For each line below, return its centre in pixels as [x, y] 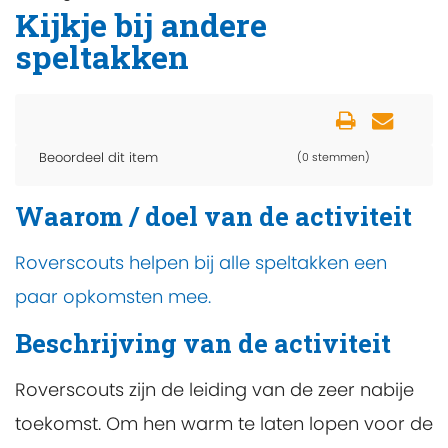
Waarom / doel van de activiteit [213, 215]
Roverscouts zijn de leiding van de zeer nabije [214, 389]
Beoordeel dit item [98, 158]
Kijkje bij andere [141, 24]
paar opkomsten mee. [113, 296]
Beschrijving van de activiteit [203, 342]
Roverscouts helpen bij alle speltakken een [201, 262]
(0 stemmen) [333, 157]
